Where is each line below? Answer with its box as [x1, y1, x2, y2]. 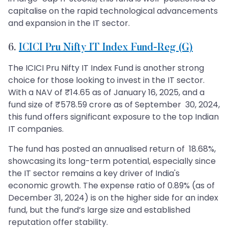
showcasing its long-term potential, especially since [8, 155, 216, 167]
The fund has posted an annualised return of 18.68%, [8, 142, 216, 155]
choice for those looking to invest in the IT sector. [8, 74, 205, 86]
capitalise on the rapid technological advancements [8, 5, 218, 17]
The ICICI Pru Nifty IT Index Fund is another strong [8, 62, 204, 74]
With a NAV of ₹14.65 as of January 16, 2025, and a [8, 86, 205, 98]
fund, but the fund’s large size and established [8, 204, 190, 216]
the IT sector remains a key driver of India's [8, 167, 180, 179]
